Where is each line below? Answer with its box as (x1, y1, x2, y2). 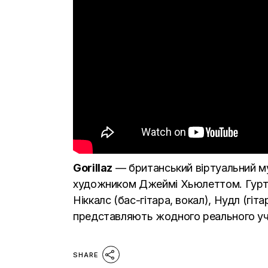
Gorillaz (73, 162, 113, 174)
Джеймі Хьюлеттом (139, 178, 240, 190)
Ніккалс (73, 194, 111, 206)
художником (73, 178, 139, 190)
